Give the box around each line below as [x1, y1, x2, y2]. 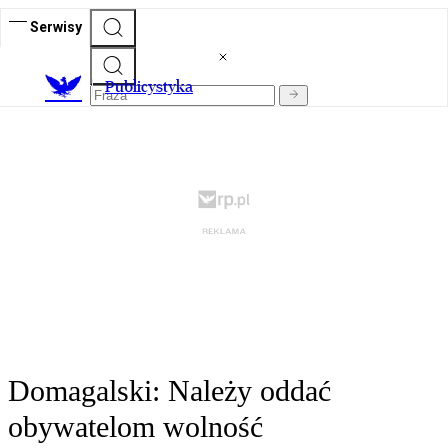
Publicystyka [105, 77, 193, 97]
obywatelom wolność [8, 410, 263, 444]
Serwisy [30, 18, 82, 35]
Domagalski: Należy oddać [8, 374, 331, 408]
